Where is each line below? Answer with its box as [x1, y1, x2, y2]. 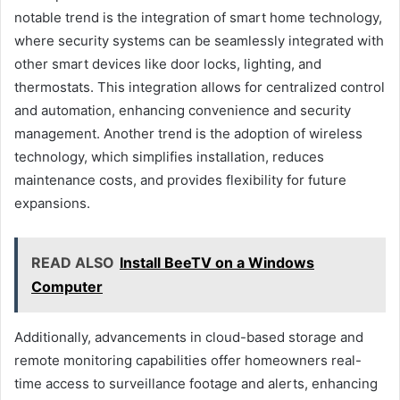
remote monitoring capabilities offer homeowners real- [14, 351, 362, 369]
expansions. [14, 194, 94, 212]
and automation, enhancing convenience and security [14, 101, 351, 119]
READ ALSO [31, 253, 114, 271]
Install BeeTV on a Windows [120, 253, 314, 271]
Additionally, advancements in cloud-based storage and [14, 328, 363, 346]
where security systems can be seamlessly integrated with [14, 31, 384, 49]
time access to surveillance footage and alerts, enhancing [14, 374, 378, 392]
